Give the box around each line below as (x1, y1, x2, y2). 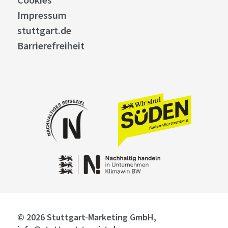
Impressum (17, 9, 67, 21)
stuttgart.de (17, 24, 71, 37)
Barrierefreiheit (17, 39, 84, 52)
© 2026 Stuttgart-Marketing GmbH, (17, 211, 156, 223)
